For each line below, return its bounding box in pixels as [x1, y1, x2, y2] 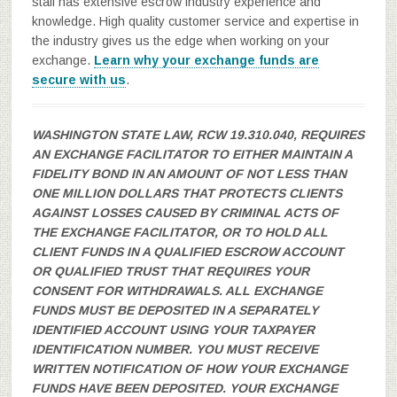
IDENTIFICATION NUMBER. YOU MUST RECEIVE [31, 342, 318, 356]
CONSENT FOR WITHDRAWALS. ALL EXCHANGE [31, 284, 323, 298]
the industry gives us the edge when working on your [31, 34, 330, 48]
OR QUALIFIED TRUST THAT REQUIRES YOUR [31, 264, 309, 278]
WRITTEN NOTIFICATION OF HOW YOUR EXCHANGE [31, 362, 347, 376]
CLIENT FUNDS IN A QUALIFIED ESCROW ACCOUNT [31, 245, 344, 259]
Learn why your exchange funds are [93, 53, 319, 67]
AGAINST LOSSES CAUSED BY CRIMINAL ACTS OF [31, 206, 339, 220]
